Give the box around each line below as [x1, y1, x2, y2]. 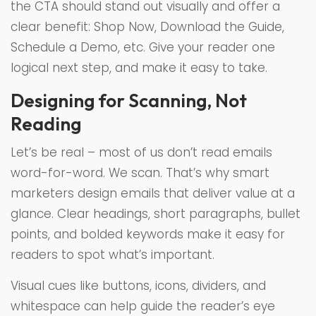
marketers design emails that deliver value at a [11, 184, 295, 202]
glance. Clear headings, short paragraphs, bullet [11, 205, 300, 222]
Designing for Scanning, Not [11, 88, 247, 112]
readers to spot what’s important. [11, 245, 214, 263]
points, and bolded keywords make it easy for [11, 225, 285, 243]
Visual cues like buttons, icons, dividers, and [11, 276, 266, 294]
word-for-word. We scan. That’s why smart [11, 164, 269, 181]
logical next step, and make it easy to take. [11, 59, 267, 76]
